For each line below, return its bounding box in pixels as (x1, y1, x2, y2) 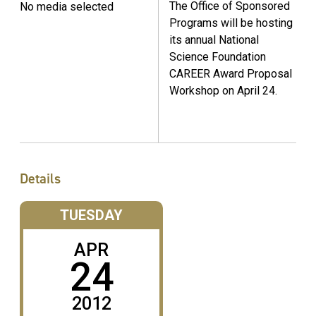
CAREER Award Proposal (169, 67, 292, 81)
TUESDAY (60, 206, 123, 224)
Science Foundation (169, 50, 266, 64)
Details (20, 169, 61, 188)
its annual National (169, 33, 259, 47)
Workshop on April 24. (169, 84, 277, 98)
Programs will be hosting (169, 16, 293, 30)
